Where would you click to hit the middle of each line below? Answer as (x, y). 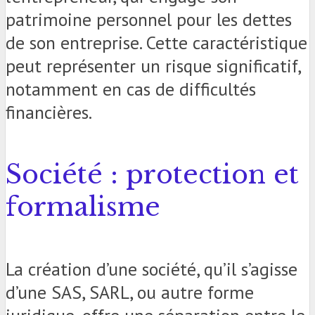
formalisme (83, 207)
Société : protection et (152, 175)
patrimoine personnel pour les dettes (149, 20)
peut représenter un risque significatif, (153, 66)
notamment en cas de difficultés (131, 89)
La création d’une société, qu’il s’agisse (152, 269)
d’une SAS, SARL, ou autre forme (130, 292)
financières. (49, 112)
